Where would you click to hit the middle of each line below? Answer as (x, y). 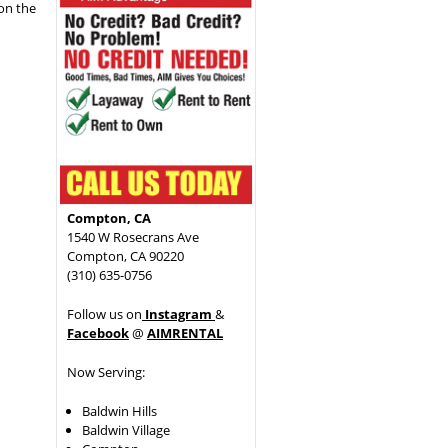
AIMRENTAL (185, 332)
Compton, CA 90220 (126, 255)
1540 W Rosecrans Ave (133, 236)
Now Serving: (106, 371)
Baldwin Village (126, 429)
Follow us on (105, 313)
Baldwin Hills (120, 410)
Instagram (177, 313)
